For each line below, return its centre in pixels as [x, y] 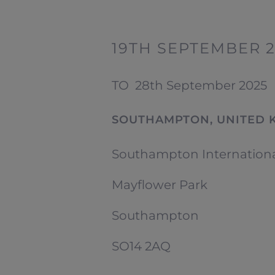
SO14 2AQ [141, 246]
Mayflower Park [160, 184]
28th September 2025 [201, 85]
